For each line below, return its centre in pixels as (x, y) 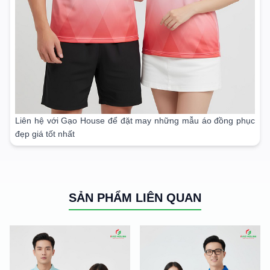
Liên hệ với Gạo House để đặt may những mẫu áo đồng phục (135, 121)
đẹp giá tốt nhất (45, 134)
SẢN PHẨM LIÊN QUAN (135, 198)
